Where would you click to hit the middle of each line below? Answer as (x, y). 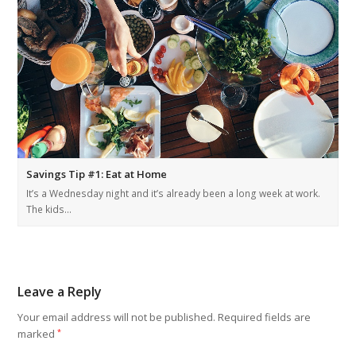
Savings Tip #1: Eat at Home (97, 174)
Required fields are (265, 317)
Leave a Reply (60, 292)
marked (38, 334)
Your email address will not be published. (117, 317)
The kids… (49, 210)
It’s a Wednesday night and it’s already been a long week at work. (174, 194)
